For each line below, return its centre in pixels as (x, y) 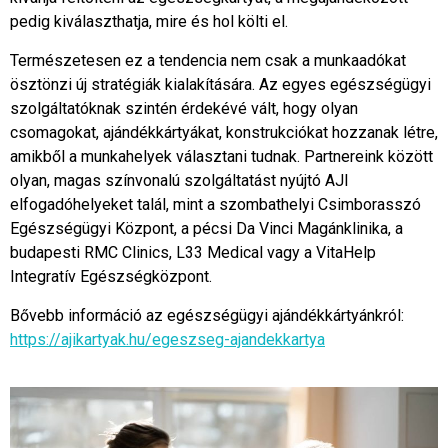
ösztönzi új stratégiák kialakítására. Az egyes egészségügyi (220, 84)
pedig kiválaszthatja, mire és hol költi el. (149, 21)
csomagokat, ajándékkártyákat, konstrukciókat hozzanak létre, (224, 132)
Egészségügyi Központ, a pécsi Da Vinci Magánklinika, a (206, 228)
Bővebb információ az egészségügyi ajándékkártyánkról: (207, 315)
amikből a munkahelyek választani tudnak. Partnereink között (221, 156)
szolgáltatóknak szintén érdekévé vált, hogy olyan (184, 108)
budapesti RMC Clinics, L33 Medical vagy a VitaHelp (193, 252)
